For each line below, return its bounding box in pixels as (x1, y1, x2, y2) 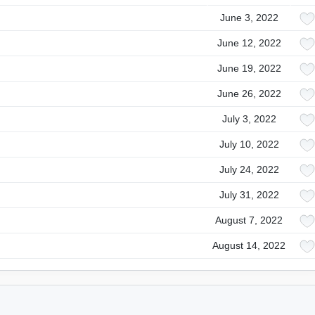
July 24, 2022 (219, 164, 279, 175)
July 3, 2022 (221, 113, 276, 124)
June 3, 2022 (219, 12, 278, 23)
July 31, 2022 (219, 189, 279, 200)
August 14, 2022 (212, 240, 285, 251)
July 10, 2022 (219, 139, 279, 150)
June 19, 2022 (217, 63, 281, 74)
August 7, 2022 (215, 214, 283, 226)
